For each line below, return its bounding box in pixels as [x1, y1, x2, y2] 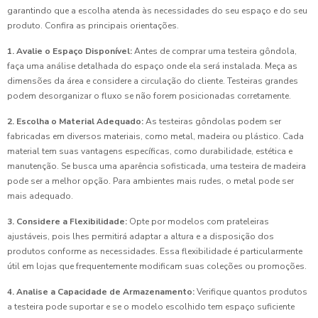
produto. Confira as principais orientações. [7, 20, 179, 32]
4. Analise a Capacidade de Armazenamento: [7, 286, 194, 298]
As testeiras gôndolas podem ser [143, 116, 281, 128]
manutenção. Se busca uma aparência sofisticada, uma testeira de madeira [7, 160, 306, 172]
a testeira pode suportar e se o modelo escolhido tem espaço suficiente [7, 301, 295, 313]
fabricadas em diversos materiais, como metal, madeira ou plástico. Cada [7, 131, 304, 143]
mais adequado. [7, 190, 73, 202]
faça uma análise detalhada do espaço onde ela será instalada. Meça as [7, 60, 297, 72]
